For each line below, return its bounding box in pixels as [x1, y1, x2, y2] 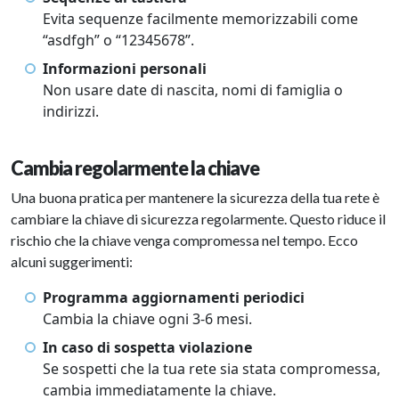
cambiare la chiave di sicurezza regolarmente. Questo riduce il [11, 210, 386, 228]
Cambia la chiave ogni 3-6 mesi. [43, 309, 252, 330]
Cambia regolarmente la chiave [11, 157, 259, 181]
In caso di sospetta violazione [43, 338, 252, 358]
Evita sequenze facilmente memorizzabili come [43, 9, 358, 29]
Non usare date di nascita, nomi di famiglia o [43, 80, 343, 101]
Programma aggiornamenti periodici [43, 288, 305, 308]
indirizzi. [43, 102, 99, 122]
